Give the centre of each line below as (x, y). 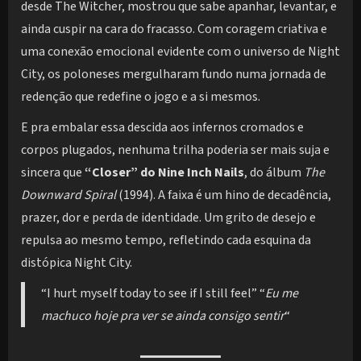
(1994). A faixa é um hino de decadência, (224, 195)
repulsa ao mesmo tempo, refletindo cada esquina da (166, 240)
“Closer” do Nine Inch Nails (164, 172)
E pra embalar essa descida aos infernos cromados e (162, 127)
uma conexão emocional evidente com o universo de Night (180, 51)
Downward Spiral (68, 195)
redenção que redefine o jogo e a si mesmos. (141, 96)
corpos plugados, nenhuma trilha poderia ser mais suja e (175, 149)
